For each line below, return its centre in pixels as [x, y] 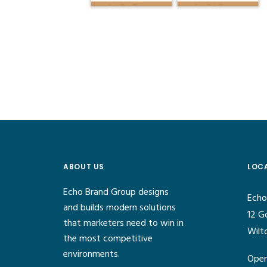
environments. [92, 254]
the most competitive [108, 239]
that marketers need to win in [124, 223]
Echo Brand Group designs [116, 193]
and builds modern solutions [120, 208]
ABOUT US [84, 167]
